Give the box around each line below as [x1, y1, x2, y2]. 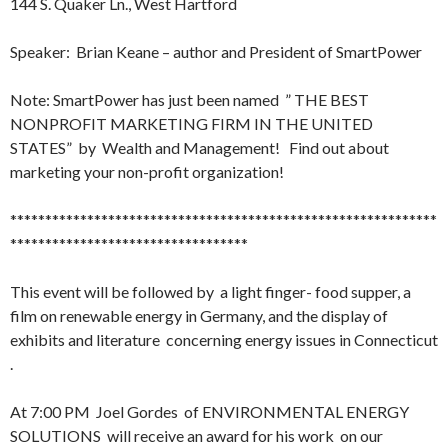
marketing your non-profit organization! [10, 162, 284, 181]
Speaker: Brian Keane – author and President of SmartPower [10, 42, 422, 61]
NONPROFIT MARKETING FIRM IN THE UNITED [10, 114, 373, 133]
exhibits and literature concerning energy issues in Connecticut [10, 330, 438, 349]
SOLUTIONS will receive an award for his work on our [10, 426, 383, 445]
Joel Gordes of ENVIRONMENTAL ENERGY [90, 402, 409, 421]
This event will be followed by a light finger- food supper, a [10, 282, 411, 301]
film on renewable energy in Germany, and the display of [10, 306, 388, 325]
